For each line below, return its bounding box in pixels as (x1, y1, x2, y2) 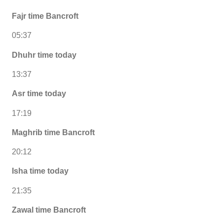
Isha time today (12, 167, 69, 176)
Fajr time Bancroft (12, 12, 78, 21)
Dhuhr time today (12, 50, 76, 59)
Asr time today (12, 89, 66, 98)
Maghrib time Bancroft (12, 128, 95, 137)
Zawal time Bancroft (12, 205, 86, 214)
